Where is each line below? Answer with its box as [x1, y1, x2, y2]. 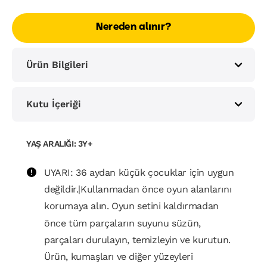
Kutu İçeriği [26, 98, 81, 110]
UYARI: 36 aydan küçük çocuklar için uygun [44, 167, 234, 179]
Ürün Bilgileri [26, 59, 88, 70]
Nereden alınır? [95, 22, 172, 32]
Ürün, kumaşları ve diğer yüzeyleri [44, 251, 193, 263]
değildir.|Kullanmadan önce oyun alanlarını [44, 184, 232, 195]
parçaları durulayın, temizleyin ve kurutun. [44, 234, 231, 246]
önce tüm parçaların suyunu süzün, [44, 217, 201, 229]
